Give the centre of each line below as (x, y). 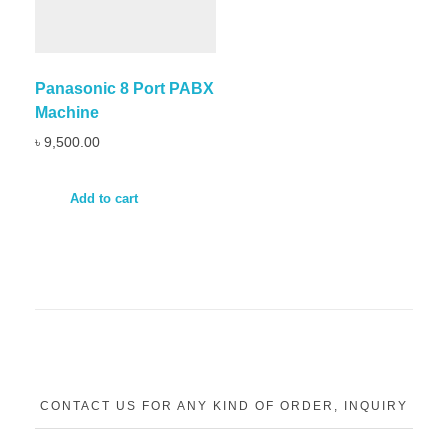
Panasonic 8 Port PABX (124, 88)
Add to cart (104, 199)
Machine (67, 112)
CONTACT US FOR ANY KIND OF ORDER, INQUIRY (224, 406)
